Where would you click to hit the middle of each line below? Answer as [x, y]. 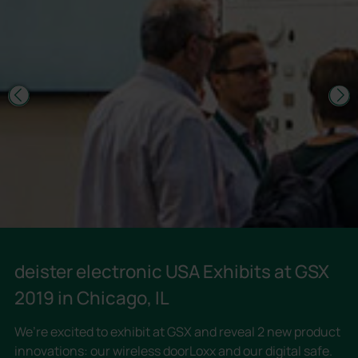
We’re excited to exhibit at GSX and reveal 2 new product [177, 331]
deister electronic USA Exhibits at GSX [171, 272]
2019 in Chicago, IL [91, 298]
